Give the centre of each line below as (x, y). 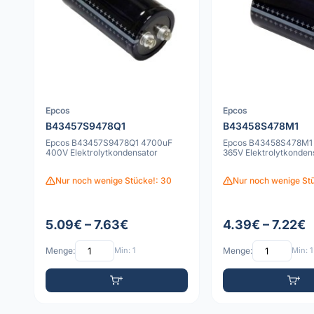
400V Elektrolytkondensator (102, 152)
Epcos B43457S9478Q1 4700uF (109, 142)
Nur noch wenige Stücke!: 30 (114, 181)
